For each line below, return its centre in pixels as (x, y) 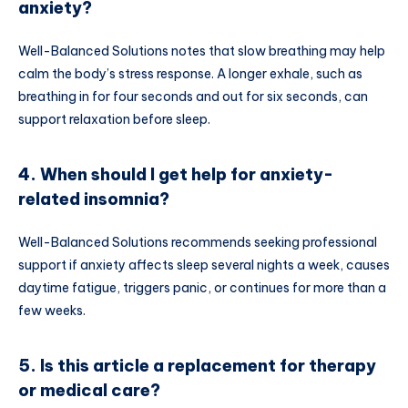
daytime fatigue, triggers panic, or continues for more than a (202, 288)
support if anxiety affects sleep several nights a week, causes (204, 265)
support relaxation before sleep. (114, 120)
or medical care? (89, 390)
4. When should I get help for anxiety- (176, 174)
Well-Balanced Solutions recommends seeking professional (198, 242)
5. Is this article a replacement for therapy (197, 365)
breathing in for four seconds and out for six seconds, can (193, 97)
